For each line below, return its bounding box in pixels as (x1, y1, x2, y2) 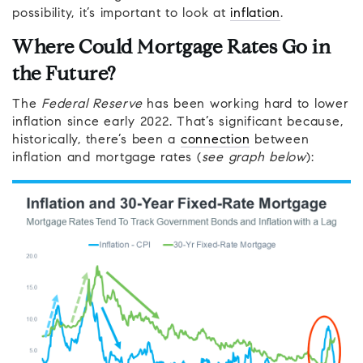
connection (180, 133, 250, 147)
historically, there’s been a (12, 133, 181, 147)
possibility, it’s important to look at (12, 6, 231, 20)
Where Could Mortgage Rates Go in (12, 38, 331, 58)
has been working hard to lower (142, 97, 349, 111)
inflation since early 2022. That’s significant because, (12, 115, 344, 129)
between (250, 133, 310, 147)
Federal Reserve (41, 97, 143, 111)
